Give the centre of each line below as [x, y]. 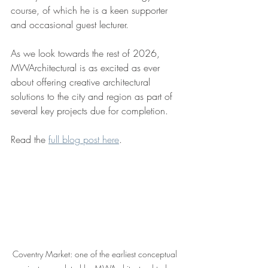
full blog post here [84, 139]
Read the [30, 139]
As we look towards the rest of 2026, [87, 53]
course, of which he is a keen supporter [91, 10]
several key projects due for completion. [89, 111]
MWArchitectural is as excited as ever [87, 68]
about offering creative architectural [82, 82]
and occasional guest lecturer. [70, 25]
